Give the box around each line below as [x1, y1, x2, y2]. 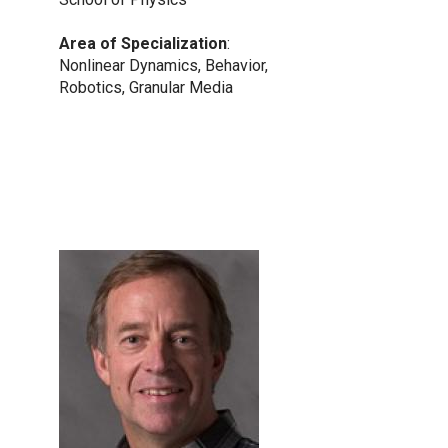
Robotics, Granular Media [59, 78, 233, 98]
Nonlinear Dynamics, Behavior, [59, 56, 268, 76]
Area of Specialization [59, 34, 227, 54]
